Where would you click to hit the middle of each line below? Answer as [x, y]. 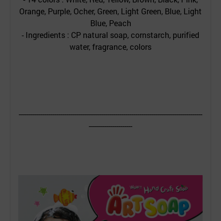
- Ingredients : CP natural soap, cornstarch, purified [110, 35]
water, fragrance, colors [110, 47]
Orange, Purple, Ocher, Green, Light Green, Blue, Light [110, 11]
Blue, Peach [110, 23]
